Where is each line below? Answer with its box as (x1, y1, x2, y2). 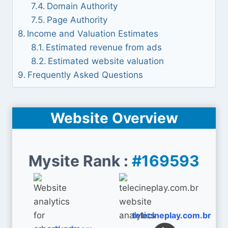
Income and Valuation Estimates (27, 28, 159, 39)
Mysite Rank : (28, 152, 132, 170)
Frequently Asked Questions (27, 70, 144, 80)
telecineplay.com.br (132, 210, 211, 220)
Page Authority (46, 15, 107, 25)
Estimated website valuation (47, 56, 164, 66)
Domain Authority (46, 1, 118, 11)
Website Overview (50, 109, 178, 127)
